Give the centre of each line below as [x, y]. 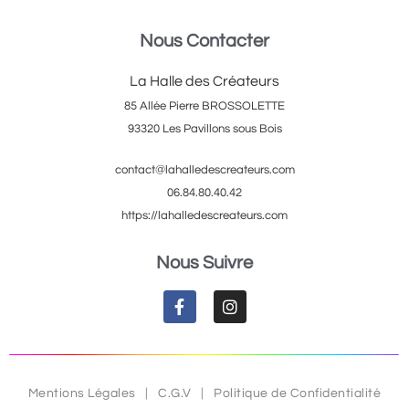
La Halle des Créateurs [204, 81]
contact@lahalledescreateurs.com [204, 169]
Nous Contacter [204, 41]
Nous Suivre [204, 262]
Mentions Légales [82, 393]
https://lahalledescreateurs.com [204, 215]
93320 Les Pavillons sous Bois [204, 128]
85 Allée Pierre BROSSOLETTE [204, 105]
